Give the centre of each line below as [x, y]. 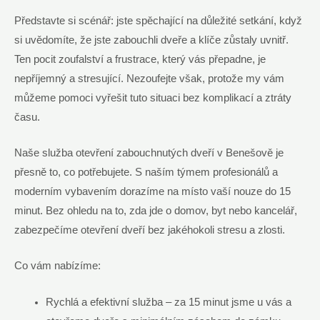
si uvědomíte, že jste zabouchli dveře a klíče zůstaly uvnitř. [151, 40]
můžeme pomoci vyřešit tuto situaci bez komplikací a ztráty [153, 97]
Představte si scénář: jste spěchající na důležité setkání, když [158, 20]
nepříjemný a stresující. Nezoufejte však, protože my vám [149, 78]
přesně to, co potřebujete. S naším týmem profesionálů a [146, 172]
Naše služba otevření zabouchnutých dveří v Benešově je [149, 153]
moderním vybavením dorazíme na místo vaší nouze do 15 [152, 191]
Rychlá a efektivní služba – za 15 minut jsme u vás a [168, 302]
